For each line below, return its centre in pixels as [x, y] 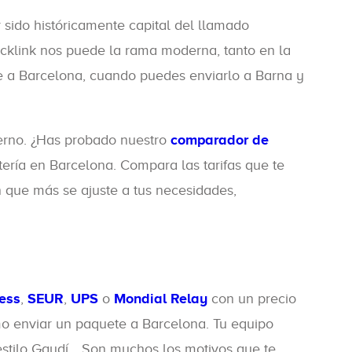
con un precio [252, 299]
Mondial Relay [161, 299]
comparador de [220, 140]
